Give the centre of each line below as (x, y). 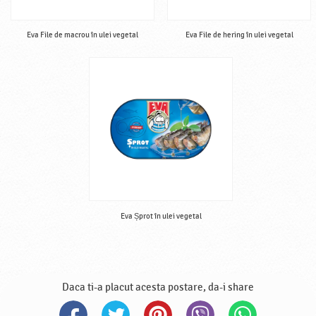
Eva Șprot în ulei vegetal (161, 217)
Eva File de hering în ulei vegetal (239, 35)
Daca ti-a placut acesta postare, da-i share (158, 287)
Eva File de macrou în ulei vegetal (83, 35)
